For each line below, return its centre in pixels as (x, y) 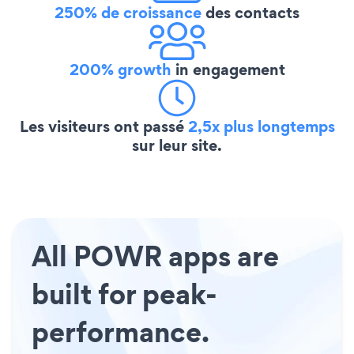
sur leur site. (177, 145)
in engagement (228, 69)
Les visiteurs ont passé (104, 126)
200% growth (120, 69)
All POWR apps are (155, 256)
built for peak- (124, 294)
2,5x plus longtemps (261, 126)
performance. (121, 331)
